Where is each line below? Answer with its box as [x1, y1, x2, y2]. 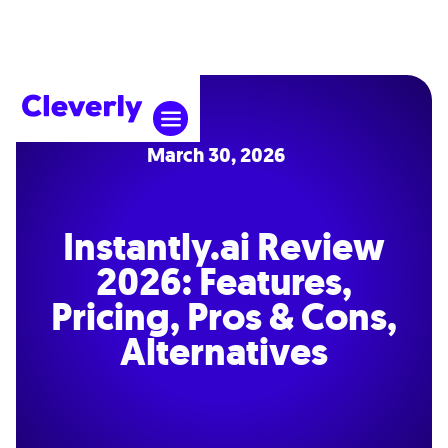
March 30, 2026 [146, 142, 285, 169]
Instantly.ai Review [63, 221, 385, 273]
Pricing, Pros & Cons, [51, 291, 397, 343]
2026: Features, [96, 256, 352, 308]
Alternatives [120, 326, 328, 378]
